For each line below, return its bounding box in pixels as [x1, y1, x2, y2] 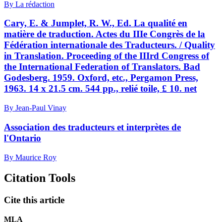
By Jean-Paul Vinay [4, 104, 66, 112]
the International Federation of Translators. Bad [4, 61, 200, 72]
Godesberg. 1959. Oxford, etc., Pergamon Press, [4, 72, 198, 83]
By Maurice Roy [4, 153, 56, 162]
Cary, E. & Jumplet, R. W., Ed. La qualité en [4, 18, 187, 29]
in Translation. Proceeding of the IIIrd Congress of [4, 51, 209, 61]
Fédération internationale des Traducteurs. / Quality [4, 40, 215, 51]
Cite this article [4, 195, 64, 206]
